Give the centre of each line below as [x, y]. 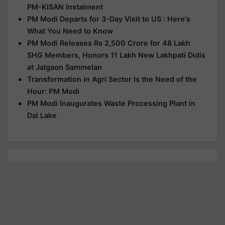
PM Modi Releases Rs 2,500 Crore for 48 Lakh [109, 43]
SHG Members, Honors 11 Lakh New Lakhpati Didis [116, 55]
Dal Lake [42, 115]
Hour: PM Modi [53, 91]
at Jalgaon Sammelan [65, 67]
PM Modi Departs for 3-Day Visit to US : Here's [109, 19]
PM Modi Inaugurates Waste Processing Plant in [111, 103]
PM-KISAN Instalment [65, 7]
